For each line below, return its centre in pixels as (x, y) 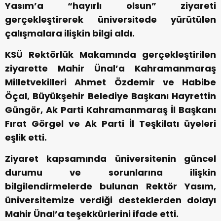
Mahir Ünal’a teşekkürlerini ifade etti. (92, 214)
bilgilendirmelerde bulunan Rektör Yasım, (110, 186)
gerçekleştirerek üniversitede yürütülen (110, 19)
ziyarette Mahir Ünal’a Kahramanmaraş (110, 68)
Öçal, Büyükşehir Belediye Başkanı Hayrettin (110, 96)
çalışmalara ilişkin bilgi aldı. (70, 33)
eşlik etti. (26, 137)
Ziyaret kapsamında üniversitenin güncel (110, 158)
